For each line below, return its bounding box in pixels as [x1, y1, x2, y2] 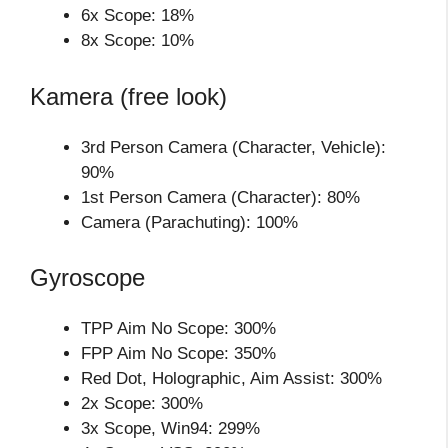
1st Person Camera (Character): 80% [81, 187, 360, 207]
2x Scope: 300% [81, 394, 203, 414]
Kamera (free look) [30, 82, 227, 110]
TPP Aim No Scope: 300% [81, 319, 276, 339]
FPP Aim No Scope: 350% [81, 344, 276, 364]
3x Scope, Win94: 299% [81, 419, 260, 439]
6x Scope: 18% [81, 6, 194, 26]
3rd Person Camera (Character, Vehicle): [81, 137, 386, 157]
